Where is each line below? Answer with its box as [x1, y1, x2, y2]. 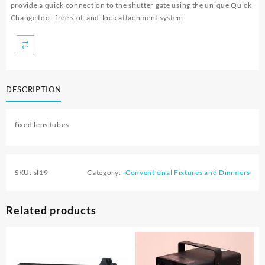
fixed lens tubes [15, 120, 69, 130]
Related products [6, 203, 96, 217]
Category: [87, 168, 123, 177]
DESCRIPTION [6, 84, 62, 94]
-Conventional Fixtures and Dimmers [122, 168, 250, 177]
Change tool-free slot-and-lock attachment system [10, 12, 184, 22]
